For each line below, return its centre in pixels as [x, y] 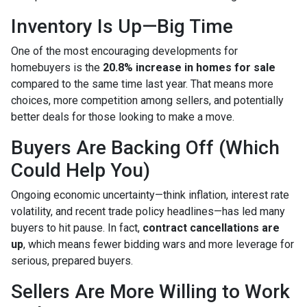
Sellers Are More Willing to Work [150, 291]
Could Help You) [81, 170]
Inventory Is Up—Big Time [122, 26]
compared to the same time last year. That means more [142, 84]
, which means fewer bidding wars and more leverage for [159, 244]
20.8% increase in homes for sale [189, 67]
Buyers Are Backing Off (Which [145, 147]
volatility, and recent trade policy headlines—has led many [148, 211]
